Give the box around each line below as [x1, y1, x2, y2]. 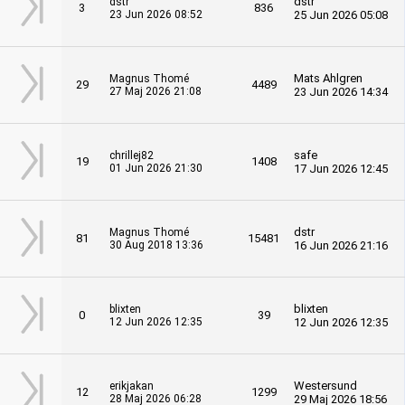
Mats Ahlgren [294, 71, 363, 85]
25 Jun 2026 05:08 [294, 8, 388, 22]
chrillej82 [109, 149, 154, 162]
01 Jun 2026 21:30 [109, 162, 202, 174]
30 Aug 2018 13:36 [109, 239, 203, 251]
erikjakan [109, 380, 154, 392]
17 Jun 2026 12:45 [294, 162, 388, 175]
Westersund [294, 379, 357, 392]
